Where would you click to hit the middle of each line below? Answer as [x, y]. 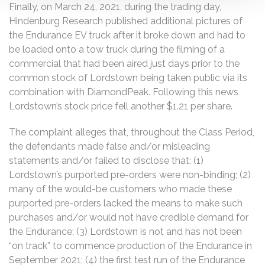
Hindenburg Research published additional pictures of [126, 21]
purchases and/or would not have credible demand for [129, 217]
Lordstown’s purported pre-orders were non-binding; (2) [130, 174]
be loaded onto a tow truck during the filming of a [117, 49]
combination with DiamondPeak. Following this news [124, 92]
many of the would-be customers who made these [120, 189]
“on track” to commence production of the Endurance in [130, 245]
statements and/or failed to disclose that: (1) [106, 160]
